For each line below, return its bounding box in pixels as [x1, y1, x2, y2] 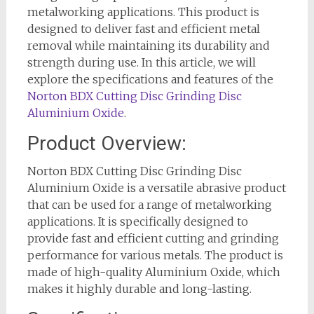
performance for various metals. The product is [27, 248, 283, 263]
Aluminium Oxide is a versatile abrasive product [27, 181, 286, 196]
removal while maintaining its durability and [27, 39, 270, 53]
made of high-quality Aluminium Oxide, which [27, 265, 280, 280]
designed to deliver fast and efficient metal [27, 22, 260, 36]
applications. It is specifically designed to [27, 214, 248, 229]
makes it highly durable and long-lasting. [27, 282, 252, 296]
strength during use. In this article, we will [27, 55, 256, 70]
